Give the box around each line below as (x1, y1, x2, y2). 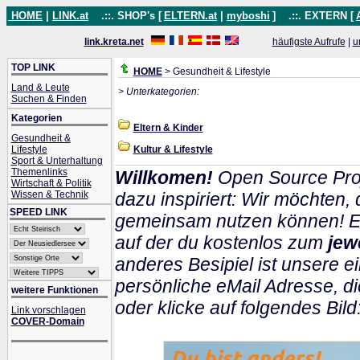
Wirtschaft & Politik (10, 178, 92, 189)
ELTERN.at (164, 10, 217, 22)
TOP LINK (10, 62, 55, 73)
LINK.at (52, 10, 88, 22)
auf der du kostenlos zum (114, 232, 328, 253)
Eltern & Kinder (133, 122, 203, 133)
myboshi (227, 10, 270, 22)
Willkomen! (114, 167, 213, 188)
